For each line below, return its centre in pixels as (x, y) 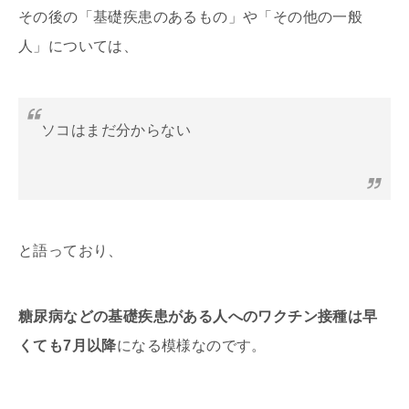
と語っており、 (71, 251)
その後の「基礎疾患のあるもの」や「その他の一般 (191, 17)
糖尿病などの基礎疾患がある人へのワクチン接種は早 (198, 317)
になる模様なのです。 (191, 346)
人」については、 (79, 47)
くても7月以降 (68, 346)
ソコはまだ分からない (116, 131)
